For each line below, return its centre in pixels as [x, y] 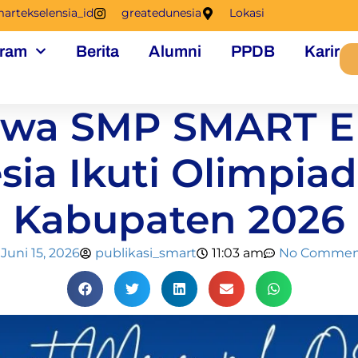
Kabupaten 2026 [179, 219]
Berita [97, 51]
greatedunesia [161, 13]
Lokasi [247, 13]
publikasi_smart [145, 253]
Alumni [175, 51]
